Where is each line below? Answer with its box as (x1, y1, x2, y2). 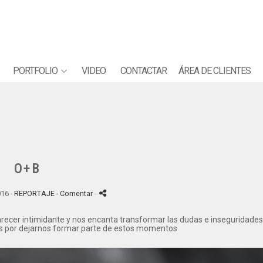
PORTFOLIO (12, 65, 58, 76)
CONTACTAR (120, 65, 167, 76)
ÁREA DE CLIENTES (178, 65, 251, 76)
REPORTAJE (14, 189, 55, 198)
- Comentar (56, 189, 95, 198)
